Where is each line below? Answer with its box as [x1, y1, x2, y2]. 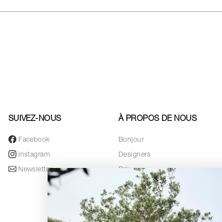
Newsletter [18, 166, 52, 173]
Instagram [18, 151, 51, 159]
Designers [118, 151, 151, 159]
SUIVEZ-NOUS [8, 115, 61, 123]
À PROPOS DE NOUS [118, 115, 197, 123]
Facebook [18, 136, 50, 144]
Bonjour [118, 136, 144, 144]
